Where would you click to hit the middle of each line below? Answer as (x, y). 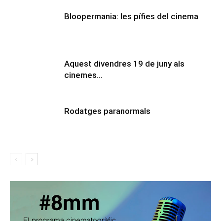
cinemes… (83, 75)
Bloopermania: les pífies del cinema (131, 16)
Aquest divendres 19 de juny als (124, 63)
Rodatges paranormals (107, 111)
